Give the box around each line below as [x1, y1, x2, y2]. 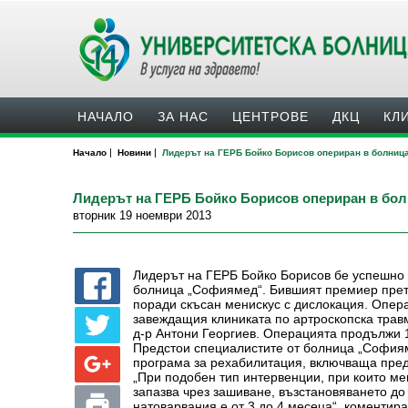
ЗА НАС [158, 109, 209, 124]
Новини [117, 148, 151, 158]
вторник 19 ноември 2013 [73, 209, 211, 222]
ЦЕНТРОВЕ [232, 109, 309, 124]
